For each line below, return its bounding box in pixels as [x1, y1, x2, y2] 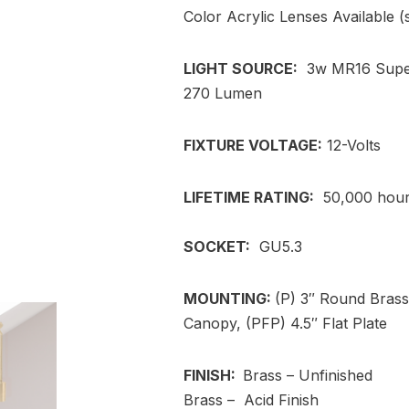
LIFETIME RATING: [184, 188, 315, 207]
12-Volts [322, 136, 382, 155]
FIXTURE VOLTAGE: [184, 136, 323, 155]
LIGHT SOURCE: [184, 59, 299, 79]
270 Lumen [184, 84, 263, 103]
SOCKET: [184, 237, 251, 257]
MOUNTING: [184, 289, 276, 309]
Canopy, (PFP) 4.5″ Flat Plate [184, 314, 388, 333]
